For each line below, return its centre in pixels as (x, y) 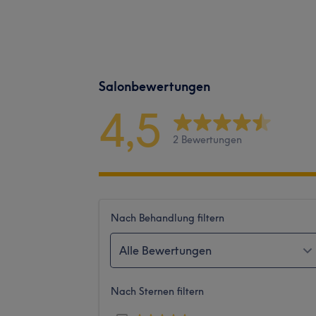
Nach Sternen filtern (157, 291)
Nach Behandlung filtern (168, 218)
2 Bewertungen (207, 140)
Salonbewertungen (154, 86)
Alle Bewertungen (165, 250)
